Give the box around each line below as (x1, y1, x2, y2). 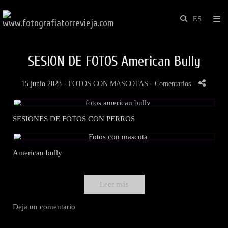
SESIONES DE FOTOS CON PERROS (13, 115, 135, 123)
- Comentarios (150, 80, 193, 88)
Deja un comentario (13, 203, 75, 211)
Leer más (99, 180, 129, 188)
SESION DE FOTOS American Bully (27, 53, 201, 69)
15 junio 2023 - (21, 80, 68, 88)
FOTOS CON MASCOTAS (68, 80, 148, 88)
